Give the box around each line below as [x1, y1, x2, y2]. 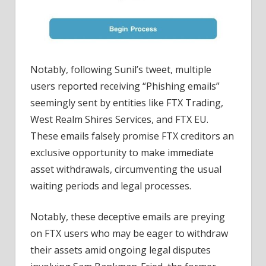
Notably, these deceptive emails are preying [30, 210, 225, 224]
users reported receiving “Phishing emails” [30, 80, 220, 93]
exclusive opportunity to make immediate [30, 146, 214, 160]
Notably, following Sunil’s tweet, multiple [30, 63, 211, 77]
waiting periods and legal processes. [30, 179, 191, 193]
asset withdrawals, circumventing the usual [30, 163, 221, 176]
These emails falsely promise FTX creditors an [30, 129, 234, 143]
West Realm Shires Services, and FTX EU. [30, 113, 208, 126]
